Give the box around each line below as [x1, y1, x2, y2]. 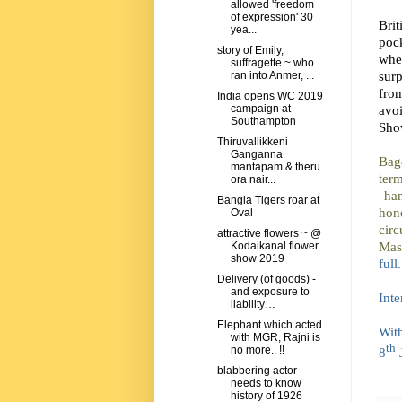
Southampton [230, 115, 296, 128]
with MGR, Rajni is [230, 331, 320, 345]
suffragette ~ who [230, 57, 314, 70]
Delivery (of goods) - [216, 273, 316, 286]
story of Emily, [216, 44, 284, 57]
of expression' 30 [230, 11, 313, 24]
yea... [230, 23, 257, 37]
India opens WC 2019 [216, 90, 323, 103]
